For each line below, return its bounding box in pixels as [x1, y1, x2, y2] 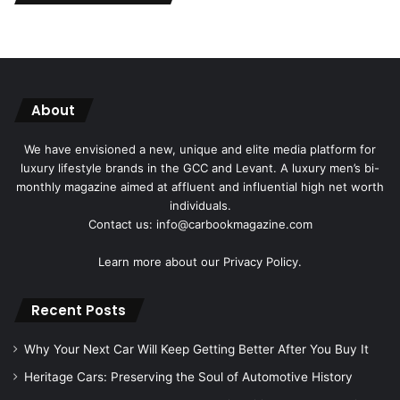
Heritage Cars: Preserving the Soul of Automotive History [24, 369, 353, 384]
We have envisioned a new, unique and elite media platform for [24, 141, 376, 156]
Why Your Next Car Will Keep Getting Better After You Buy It [24, 341, 369, 356]
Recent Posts [31, 300, 126, 320]
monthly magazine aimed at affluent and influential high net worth [16, 179, 384, 194]
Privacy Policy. [223, 254, 302, 269]
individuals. [169, 197, 231, 212]
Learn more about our [98, 254, 223, 269]
